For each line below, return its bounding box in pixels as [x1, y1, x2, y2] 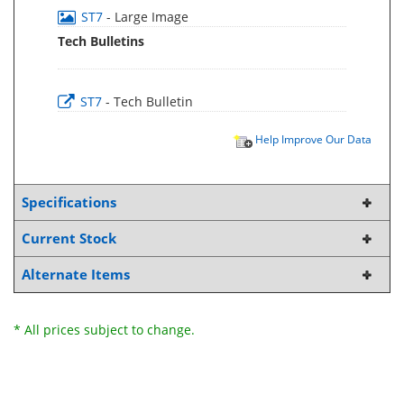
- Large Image [106, 8, 188, 25]
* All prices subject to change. [14, 321, 195, 338]
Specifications [22, 194, 116, 211]
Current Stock [22, 230, 116, 247]
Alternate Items [22, 266, 130, 283]
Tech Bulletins [58, 32, 144, 50]
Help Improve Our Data [252, 132, 372, 146]
